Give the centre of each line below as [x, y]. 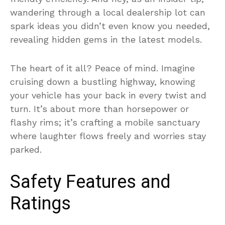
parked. [26, 149]
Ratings [40, 203]
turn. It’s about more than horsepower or [99, 108]
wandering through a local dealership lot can [108, 12]
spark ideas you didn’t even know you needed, [110, 26]
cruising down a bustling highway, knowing [103, 81]
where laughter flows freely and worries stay [108, 136]
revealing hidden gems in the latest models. [106, 39]
